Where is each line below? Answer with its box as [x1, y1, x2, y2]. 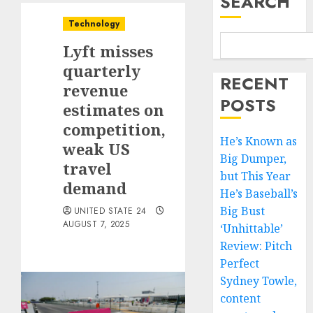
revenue [63, 80, 128, 101]
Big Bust [220, 203, 265, 219]
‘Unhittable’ [220, 221, 284, 236]
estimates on [63, 99, 164, 120]
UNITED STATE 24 [74, 205, 147, 217]
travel [63, 158, 112, 179]
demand [63, 177, 126, 198]
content [220, 291, 261, 306]
